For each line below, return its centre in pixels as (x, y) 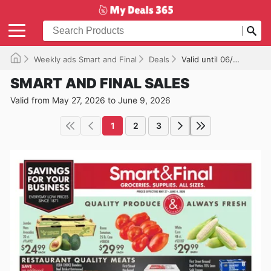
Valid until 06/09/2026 (207, 59)
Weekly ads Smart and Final (85, 59)
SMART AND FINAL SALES (100, 83)
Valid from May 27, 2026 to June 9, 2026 (90, 100)
